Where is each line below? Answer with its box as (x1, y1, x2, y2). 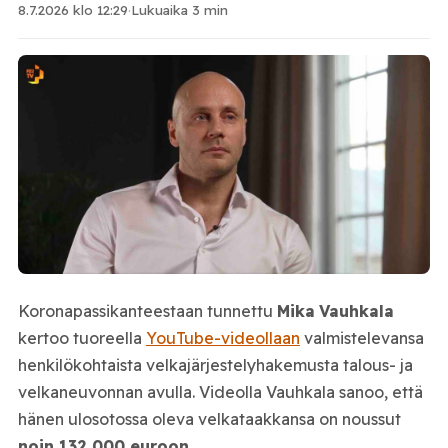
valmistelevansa (299, 327, 424, 348)
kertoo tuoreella (17, 327, 146, 348)
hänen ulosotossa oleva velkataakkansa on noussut (17, 408, 401, 429)
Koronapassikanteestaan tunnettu (17, 300, 277, 321)
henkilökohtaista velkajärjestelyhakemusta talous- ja (17, 354, 413, 375)
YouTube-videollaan (145, 327, 300, 348)
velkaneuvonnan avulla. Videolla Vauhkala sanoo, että (17, 381, 423, 402)
